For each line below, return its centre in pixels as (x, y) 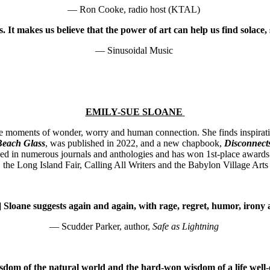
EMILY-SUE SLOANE (134, 112)
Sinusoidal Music (140, 51)
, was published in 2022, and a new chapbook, (134, 143)
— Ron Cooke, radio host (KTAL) (134, 10)
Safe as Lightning (185, 227)
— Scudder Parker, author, (101, 227)
